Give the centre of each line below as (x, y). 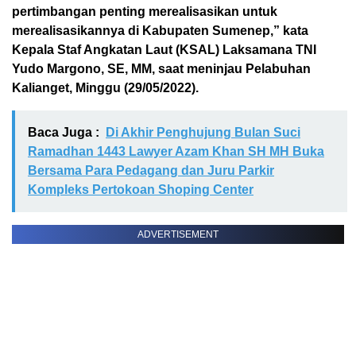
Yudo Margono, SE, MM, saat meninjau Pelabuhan (161, 69)
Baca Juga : (64, 132)
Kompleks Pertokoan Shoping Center (141, 190)
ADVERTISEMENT (178, 234)
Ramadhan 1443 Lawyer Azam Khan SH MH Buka (176, 151)
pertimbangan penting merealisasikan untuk (145, 12)
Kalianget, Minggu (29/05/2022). (105, 88)
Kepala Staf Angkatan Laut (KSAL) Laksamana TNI (164, 50)
